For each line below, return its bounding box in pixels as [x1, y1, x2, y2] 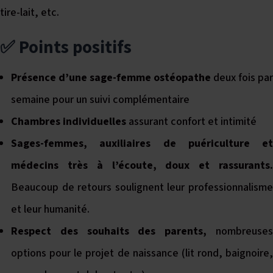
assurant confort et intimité [126, 114, 257, 129]
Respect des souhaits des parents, [11, 224, 216, 239]
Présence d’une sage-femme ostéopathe [11, 70, 211, 85]
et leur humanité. [11, 202, 90, 217]
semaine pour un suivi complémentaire [11, 92, 190, 107]
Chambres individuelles [11, 114, 126, 129]
